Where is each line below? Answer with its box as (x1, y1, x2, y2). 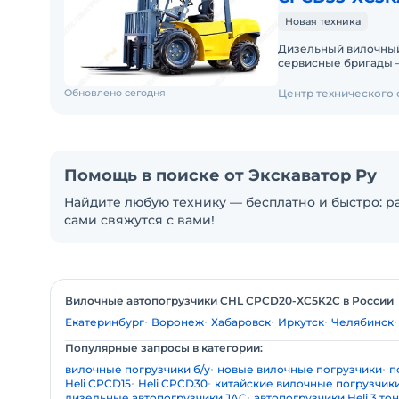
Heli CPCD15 (65, 377, 131, 390)
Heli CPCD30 (138, 377, 208, 390)
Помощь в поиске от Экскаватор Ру (64, 166, 377, 185)
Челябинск (331, 315, 394, 329)
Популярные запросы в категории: (65, 341, 263, 354)
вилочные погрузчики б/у (65, 362, 210, 376)
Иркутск (278, 315, 324, 329)
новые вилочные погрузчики (217, 362, 382, 376)
